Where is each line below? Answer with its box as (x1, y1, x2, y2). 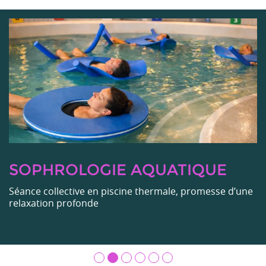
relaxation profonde (9, 196, 99, 210)
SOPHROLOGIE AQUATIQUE (9, 160, 227, 179)
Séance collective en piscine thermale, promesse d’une (9, 184, 253, 198)
